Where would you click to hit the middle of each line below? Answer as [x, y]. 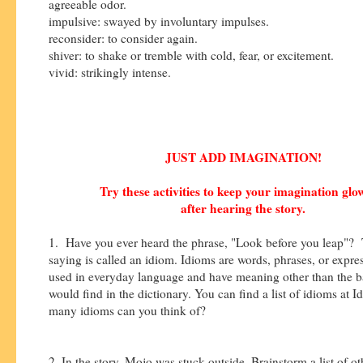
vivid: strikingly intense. [110, 72]
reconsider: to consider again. [123, 38]
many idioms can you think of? [127, 310]
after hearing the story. [243, 208]
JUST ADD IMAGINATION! [243, 157]
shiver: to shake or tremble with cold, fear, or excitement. [191, 55]
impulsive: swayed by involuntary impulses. [159, 21]
